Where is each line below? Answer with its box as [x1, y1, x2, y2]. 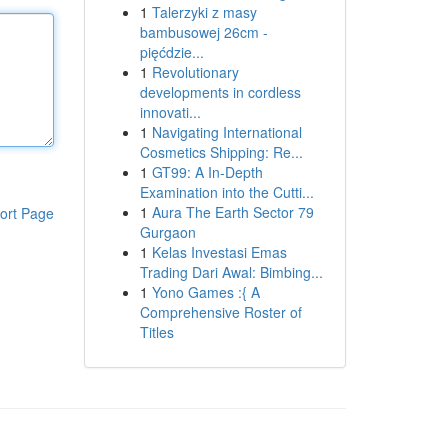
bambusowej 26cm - [139, 22, 268, 42]
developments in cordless [139, 82, 301, 102]
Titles [139, 322, 174, 342]
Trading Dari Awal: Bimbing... [139, 262, 323, 282]
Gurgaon [139, 222, 196, 242]
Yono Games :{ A [151, 282, 260, 302]
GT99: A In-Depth [151, 162, 263, 182]
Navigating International [151, 122, 302, 142]
